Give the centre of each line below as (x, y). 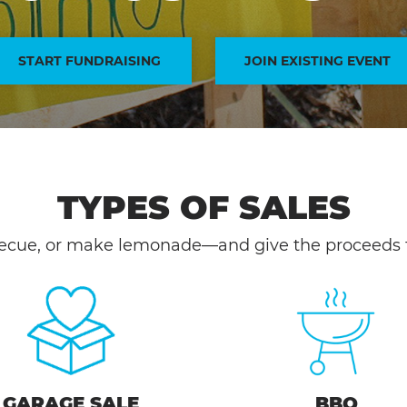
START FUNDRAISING (89, 61)
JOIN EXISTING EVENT (318, 61)
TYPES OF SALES (203, 207)
